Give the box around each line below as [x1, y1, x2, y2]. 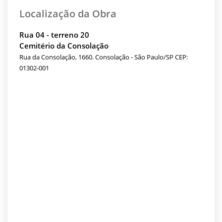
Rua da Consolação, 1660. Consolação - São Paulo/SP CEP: [19, 53, 188, 61]
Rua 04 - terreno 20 [19, 30, 89, 40]
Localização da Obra [19, 6, 116, 20]
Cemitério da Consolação [19, 41, 109, 51]
